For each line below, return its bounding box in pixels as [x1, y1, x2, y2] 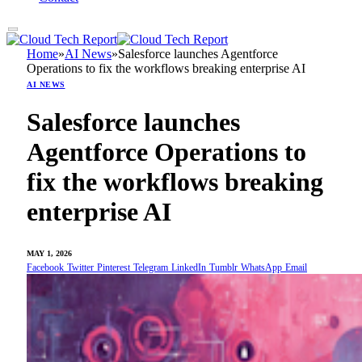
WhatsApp [241, 262, 282, 272]
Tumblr [209, 262, 238, 272]
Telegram [133, 262, 168, 272]
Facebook [27, 262, 64, 272]
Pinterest [97, 262, 130, 272]
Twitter [67, 262, 94, 272]
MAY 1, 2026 [27, 248, 72, 258]
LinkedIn [171, 262, 206, 272]
